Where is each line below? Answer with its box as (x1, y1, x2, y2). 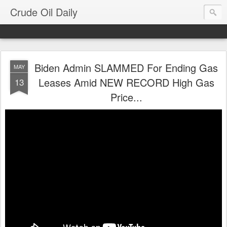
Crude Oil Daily (10, 5, 78, 19)
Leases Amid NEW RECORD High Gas (38, 75, 214, 90)
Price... (110, 90, 142, 104)
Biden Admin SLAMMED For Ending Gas (34, 60, 218, 75)
